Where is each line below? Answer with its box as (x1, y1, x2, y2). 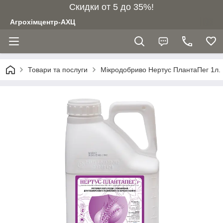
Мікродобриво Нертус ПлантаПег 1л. (101, 66, 221, 74)
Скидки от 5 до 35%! (69, 2, 154, 12)
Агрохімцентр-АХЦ (10, 18, 75, 26)
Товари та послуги (28, 66, 88, 74)
